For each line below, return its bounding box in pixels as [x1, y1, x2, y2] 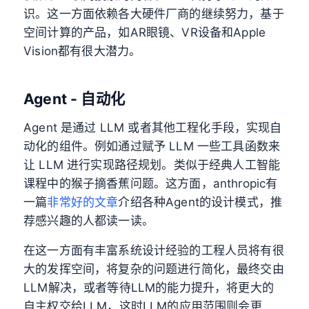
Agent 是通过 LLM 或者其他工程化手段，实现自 [23, 121, 282, 135]
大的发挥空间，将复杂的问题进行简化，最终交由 [23, 262, 284, 277]
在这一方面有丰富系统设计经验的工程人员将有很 [23, 243, 284, 258]
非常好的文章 [47, 195, 119, 210]
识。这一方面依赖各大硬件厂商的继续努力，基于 [23, 6, 284, 21]
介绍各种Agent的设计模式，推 [118, 195, 283, 210]
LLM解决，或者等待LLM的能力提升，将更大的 [23, 281, 274, 295]
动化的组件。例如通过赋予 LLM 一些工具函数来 [23, 139, 281, 154]
